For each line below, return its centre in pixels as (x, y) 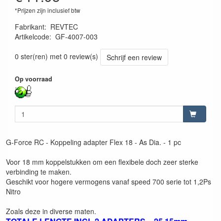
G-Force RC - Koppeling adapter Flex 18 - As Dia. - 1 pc (93, 142)
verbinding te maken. (39, 171)
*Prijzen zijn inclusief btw (48, 10)
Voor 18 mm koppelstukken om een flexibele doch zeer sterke (102, 162)
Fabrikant (30, 27)
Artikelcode (32, 37)
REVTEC (64, 27)
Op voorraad (34, 79)
